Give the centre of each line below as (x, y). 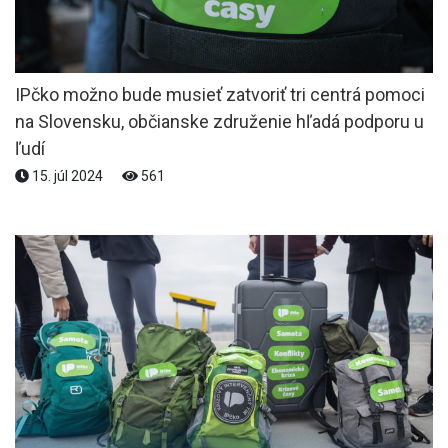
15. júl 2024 (67, 175)
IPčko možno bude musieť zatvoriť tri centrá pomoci (220, 94)
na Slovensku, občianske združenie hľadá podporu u (219, 121)
